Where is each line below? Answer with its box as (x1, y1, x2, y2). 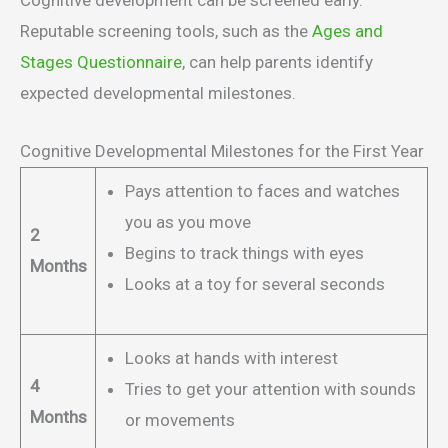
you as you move (124, 211, 251, 232)
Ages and (312, 20, 383, 41)
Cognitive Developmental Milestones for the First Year (20, 140, 424, 161)
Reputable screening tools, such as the (20, 20, 312, 41)
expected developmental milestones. (20, 82, 304, 103)
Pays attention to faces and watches (124, 180, 400, 201)
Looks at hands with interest (124, 347, 338, 368)
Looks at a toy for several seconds (124, 273, 385, 294)
